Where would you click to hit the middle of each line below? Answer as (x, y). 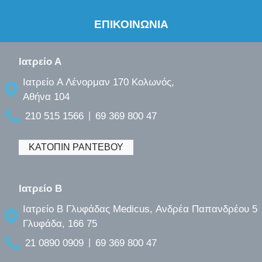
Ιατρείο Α (40, 61)
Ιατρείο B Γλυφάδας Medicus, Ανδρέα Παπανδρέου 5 (140, 209)
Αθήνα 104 (46, 96)
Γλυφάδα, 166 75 (60, 223)
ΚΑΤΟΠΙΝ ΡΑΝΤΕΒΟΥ (76, 147)
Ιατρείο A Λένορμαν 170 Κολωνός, (99, 82)
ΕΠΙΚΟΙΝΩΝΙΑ (131, 24)
